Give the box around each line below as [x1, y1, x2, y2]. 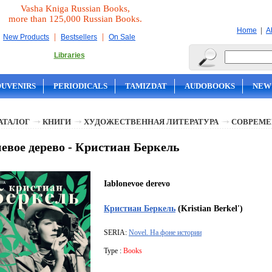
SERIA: [104, 228, 129, 237]
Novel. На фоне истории [129, 228, 202, 237]
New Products [3, 33, 49, 41]
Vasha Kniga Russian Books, [21, 4, 130, 13]
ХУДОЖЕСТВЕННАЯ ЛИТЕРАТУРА [84, 117, 219, 126]
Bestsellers [61, 33, 97, 41]
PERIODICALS [53, 81, 107, 90]
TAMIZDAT [125, 81, 167, 90]
